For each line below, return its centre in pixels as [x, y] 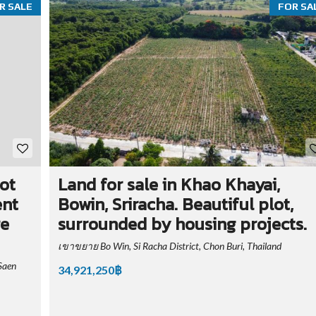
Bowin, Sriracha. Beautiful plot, [175, 205]
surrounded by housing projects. [182, 224]
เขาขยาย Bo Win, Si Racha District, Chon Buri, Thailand [169, 246]
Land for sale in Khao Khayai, [169, 185]
